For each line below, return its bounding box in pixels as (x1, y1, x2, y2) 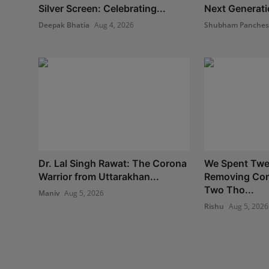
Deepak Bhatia (38, 19, 89, 30)
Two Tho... (204, 184, 254, 196)
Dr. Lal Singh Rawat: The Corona (38, 157, 187, 170)
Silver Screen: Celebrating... (38, 2, 166, 14)
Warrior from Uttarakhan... (38, 171, 159, 183)
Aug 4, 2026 (94, 19, 134, 30)
